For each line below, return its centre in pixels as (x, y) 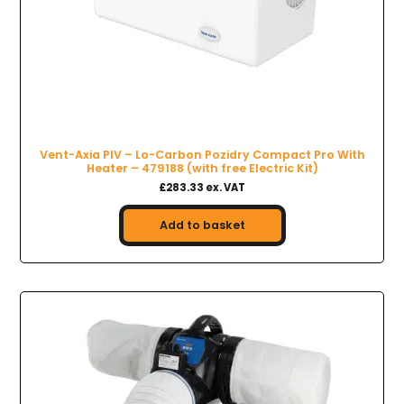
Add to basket (202, 225)
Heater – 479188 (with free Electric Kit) (202, 169)
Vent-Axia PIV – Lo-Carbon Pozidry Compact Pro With (202, 155)
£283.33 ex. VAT (202, 187)
